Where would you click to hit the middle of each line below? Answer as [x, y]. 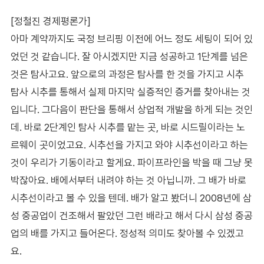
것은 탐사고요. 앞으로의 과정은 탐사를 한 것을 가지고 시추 [127, 74]
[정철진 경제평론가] [50, 21]
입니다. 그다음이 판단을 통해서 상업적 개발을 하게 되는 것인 [131, 109]
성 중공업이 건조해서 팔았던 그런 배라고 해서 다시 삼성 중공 [131, 215]
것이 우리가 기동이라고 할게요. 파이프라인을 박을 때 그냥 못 [131, 162]
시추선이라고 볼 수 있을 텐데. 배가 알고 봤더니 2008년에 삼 [131, 198]
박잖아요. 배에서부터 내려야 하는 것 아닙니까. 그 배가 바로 [128, 180]
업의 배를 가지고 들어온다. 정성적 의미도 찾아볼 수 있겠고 [127, 233]
